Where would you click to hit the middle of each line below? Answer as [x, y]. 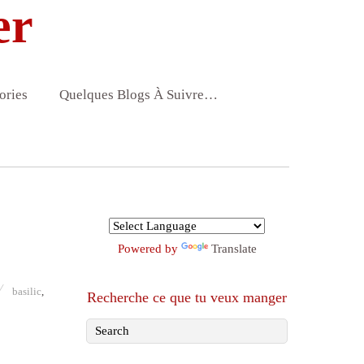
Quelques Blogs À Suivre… [138, 95]
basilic [27, 292]
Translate [234, 249]
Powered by [149, 249]
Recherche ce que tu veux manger [187, 298]
